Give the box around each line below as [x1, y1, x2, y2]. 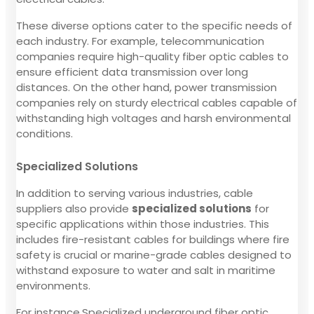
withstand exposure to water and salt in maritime [16, 262, 275, 278]
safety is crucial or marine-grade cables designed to [16, 247, 292, 262]
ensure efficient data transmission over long [16, 64, 248, 79]
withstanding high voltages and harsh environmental [16, 110, 291, 125]
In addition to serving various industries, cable [16, 185, 253, 200]
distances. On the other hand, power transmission [16, 79, 277, 95]
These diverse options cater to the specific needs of [16, 18, 292, 33]
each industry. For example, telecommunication [16, 33, 264, 48]
